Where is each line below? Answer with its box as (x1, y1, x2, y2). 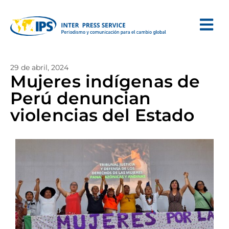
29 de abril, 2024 (10, 63, 68, 72)
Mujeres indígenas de (10, 71, 200, 91)
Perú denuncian (10, 88, 151, 108)
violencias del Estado (10, 105, 195, 125)
